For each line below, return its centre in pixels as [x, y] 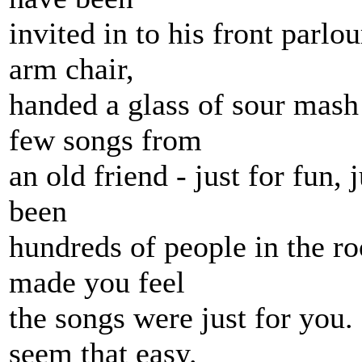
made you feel [97, 282]
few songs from [105, 140]
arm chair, [72, 69]
